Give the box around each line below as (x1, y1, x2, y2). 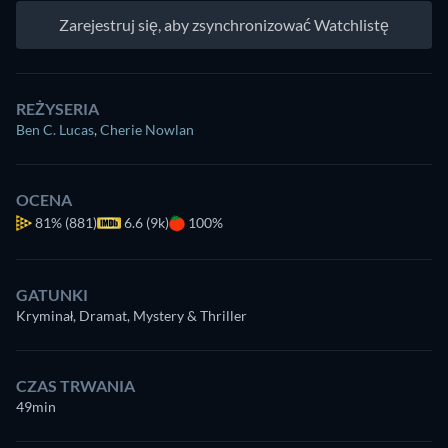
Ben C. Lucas (16, 121, 94, 139)
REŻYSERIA (16, 99, 99, 119)
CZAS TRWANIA (16, 376, 135, 396)
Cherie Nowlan (100, 121, 194, 139)
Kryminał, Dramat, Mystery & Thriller (16, 307, 247, 325)
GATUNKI (16, 285, 88, 305)
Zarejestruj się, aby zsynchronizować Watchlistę (59, 15, 389, 35)
